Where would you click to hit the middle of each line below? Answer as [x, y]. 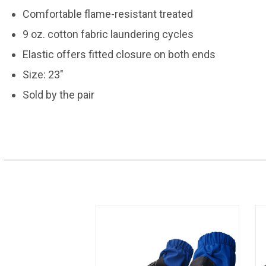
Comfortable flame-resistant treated [107, 14]
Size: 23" [43, 75]
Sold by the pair [58, 95]
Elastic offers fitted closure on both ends [119, 54]
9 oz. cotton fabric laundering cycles [108, 34]
